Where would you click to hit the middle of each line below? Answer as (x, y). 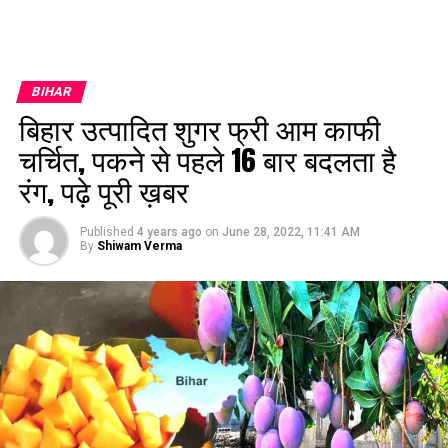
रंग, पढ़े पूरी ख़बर (103, 190)
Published (106, 232)
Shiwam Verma (139, 246)
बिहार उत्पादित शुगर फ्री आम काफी (199, 128)
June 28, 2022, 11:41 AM (290, 232)
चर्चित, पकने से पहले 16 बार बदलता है (207, 159)
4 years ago (169, 232)
